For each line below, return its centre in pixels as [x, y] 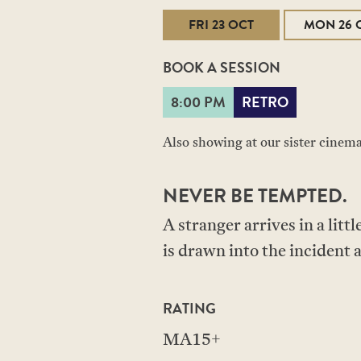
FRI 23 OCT [221, 25]
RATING [189, 308]
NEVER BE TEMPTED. [255, 196]
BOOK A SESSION [222, 67]
